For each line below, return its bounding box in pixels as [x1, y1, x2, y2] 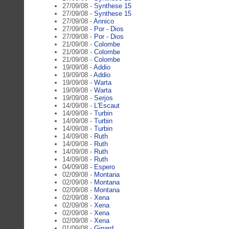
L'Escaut [94, 101, 120, 109]
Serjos [94, 94, 113, 102]
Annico [94, 17, 114, 25]
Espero [94, 163, 115, 171]
